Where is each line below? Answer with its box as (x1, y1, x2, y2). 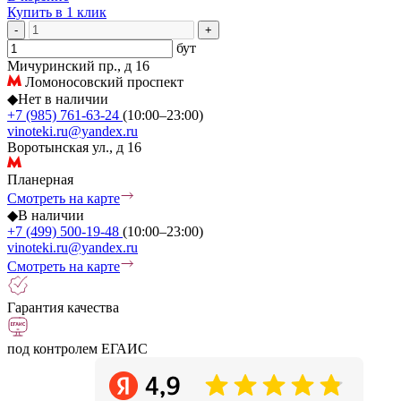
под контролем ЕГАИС (7, 340, 148, 356)
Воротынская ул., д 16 (7, 139, 141, 155)
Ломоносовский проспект (21, 73, 183, 90)
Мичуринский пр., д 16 (7, 57, 149, 73)
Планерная (7, 171, 73, 187)
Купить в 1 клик (7, 4, 107, 20)
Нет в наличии (18, 90, 108, 107)
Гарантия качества (7, 299, 119, 315)
